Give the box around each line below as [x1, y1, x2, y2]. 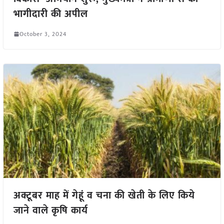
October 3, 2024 [19, 28, 66, 39]
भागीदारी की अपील [13, 5, 88, 22]
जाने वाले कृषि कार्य [13, 202, 88, 219]
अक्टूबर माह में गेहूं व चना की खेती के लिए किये [13, 187, 195, 204]
